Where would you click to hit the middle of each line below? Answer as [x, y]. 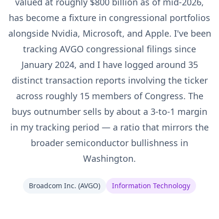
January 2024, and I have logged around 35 [109, 65]
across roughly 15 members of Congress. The [109, 96]
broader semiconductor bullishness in [109, 143]
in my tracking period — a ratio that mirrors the [109, 127]
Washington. [109, 158]
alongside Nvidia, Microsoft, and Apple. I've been [109, 33]
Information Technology [151, 186]
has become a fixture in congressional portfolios [109, 18]
